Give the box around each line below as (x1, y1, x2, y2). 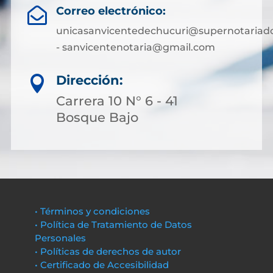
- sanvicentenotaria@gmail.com (55, 41, 215, 53)
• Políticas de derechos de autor (34, 246, 181, 257)
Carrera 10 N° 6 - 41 (56, 93, 178, 108)
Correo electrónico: (55, 4, 166, 18)
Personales (34, 232, 86, 244)
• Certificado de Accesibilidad (34, 259, 169, 271)
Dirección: (56, 73, 123, 88)
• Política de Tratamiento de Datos (34, 219, 192, 230)
